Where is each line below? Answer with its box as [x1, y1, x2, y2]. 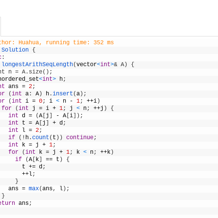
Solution [1, 47, 29, 54]
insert [53, 91, 73, 97]
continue [66, 134, 94, 141]
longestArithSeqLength [1, 61, 73, 68]
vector [76, 61, 97, 68]
